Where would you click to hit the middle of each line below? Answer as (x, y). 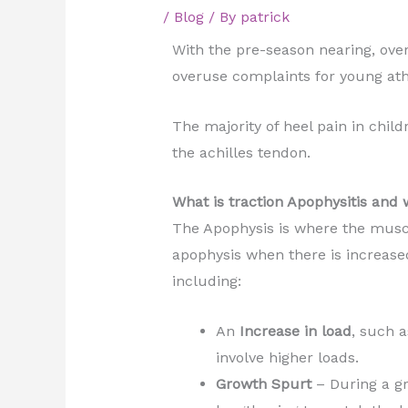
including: (206, 281)
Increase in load (295, 331)
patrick (265, 17)
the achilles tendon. (241, 152)
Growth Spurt (265, 384)
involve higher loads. (287, 358)
